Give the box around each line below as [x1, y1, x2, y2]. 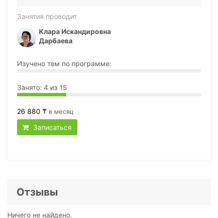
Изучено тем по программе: [17, 59, 111, 68]
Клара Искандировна [38, 27, 111, 36]
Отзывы [16, 186, 58, 199]
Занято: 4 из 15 [17, 83, 67, 91]
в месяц [48, 107, 73, 115]
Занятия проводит [17, 12, 77, 20]
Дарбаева [38, 36, 73, 45]
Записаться [31, 123, 72, 132]
